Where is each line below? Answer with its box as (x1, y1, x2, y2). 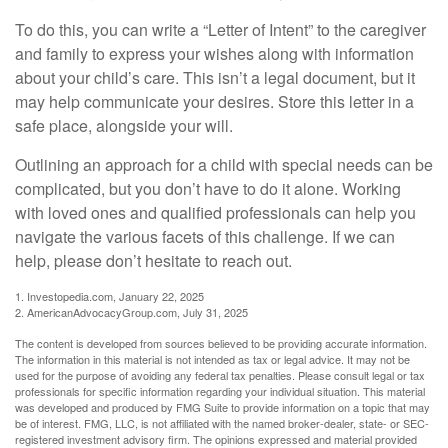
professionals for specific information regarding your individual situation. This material (15, 383, 425, 400)
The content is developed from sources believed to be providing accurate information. (15, 335, 427, 352)
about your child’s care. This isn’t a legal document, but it (15, 66, 415, 90)
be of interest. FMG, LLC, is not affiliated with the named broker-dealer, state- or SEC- (15, 415, 429, 432)
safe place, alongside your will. (15, 114, 233, 138)
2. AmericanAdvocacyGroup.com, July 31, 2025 (15, 304, 248, 321)
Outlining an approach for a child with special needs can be (15, 153, 433, 177)
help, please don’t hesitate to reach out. (15, 249, 292, 273)
